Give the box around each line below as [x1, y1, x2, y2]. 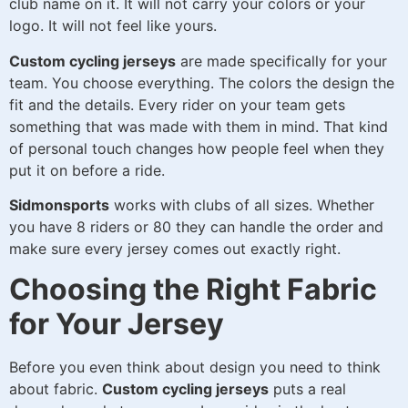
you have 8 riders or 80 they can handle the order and [9, 217, 383, 236]
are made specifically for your [176, 51, 387, 70]
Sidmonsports [9, 195, 109, 214]
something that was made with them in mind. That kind [9, 117, 388, 136]
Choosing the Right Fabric [9, 271, 377, 308]
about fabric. [9, 380, 102, 399]
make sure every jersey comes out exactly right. [9, 239, 341, 258]
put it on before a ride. [9, 160, 165, 179]
